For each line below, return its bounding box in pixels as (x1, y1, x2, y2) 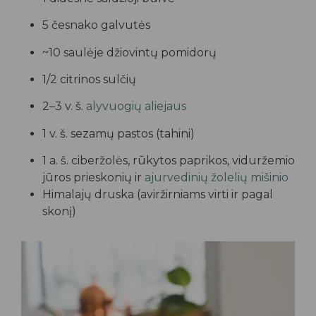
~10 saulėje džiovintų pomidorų (42, 45, 217, 59)
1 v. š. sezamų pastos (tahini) (42, 126, 195, 140)
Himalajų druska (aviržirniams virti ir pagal (42, 188, 273, 202)
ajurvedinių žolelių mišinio (145, 171, 288, 185)
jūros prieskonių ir (42, 171, 145, 185)
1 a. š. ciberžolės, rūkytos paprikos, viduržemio (42, 154, 295, 168)
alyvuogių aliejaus (86, 99, 186, 114)
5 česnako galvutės (42, 18, 150, 32)
